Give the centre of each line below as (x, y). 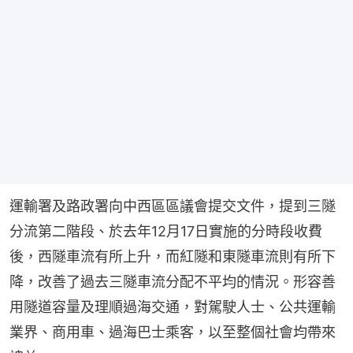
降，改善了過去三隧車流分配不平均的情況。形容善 (173, 282)
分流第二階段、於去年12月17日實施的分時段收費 (166, 232)
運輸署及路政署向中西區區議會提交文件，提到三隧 (173, 206)
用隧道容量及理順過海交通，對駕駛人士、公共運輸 (173, 307)
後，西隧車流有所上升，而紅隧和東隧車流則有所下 (173, 257)
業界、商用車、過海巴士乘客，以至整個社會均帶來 (173, 333)
